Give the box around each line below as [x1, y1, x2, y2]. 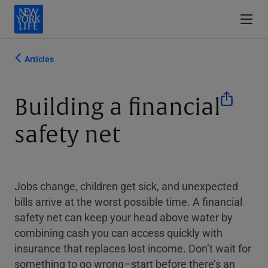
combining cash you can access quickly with [14, 226, 223, 240]
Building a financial [14, 93, 221, 122]
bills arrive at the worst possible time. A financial [14, 194, 242, 209]
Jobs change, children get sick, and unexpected [14, 179, 238, 194]
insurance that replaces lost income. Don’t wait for [14, 241, 251, 256]
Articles [25, 53, 54, 65]
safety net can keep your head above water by [14, 210, 233, 225]
